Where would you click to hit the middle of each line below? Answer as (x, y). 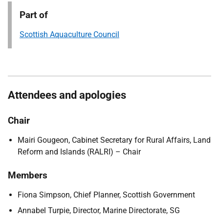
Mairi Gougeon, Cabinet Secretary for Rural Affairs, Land (114, 140)
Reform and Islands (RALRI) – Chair (79, 152)
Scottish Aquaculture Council (69, 34)
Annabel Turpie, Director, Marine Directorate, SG (99, 210)
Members (28, 175)
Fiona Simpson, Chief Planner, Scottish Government (107, 195)
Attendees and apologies (67, 95)
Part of (34, 15)
